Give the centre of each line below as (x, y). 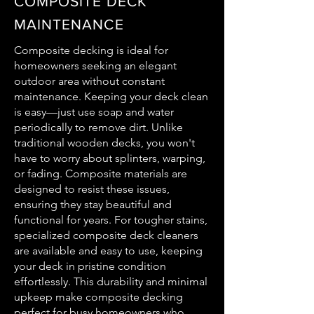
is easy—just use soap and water (94, 112)
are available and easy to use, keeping (108, 251)
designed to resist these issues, (92, 189)
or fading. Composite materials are (101, 173)
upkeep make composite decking (98, 297)
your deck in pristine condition (90, 266)
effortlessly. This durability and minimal (111, 281)
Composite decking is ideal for (91, 50)
